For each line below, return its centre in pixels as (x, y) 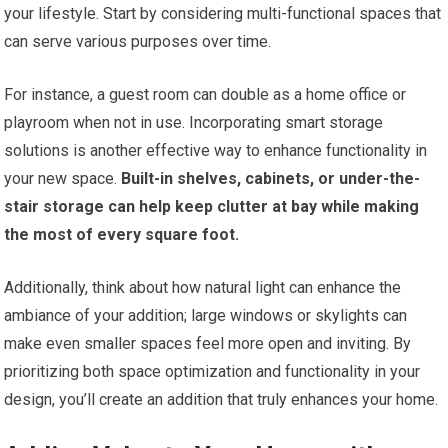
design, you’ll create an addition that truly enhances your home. (221, 400)
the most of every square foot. (122, 235)
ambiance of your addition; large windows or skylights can (206, 316)
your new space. (61, 179)
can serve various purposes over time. (138, 42)
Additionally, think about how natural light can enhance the (203, 288)
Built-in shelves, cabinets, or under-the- (269, 179)
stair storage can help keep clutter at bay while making (212, 207)
